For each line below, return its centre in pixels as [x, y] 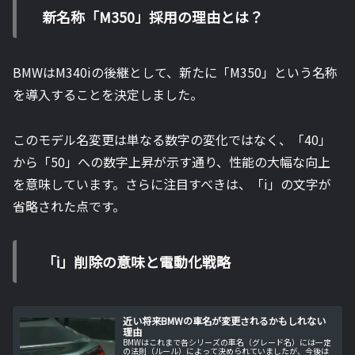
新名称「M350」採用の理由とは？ [153, 17]
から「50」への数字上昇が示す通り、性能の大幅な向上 [172, 161]
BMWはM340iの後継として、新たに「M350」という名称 [175, 73]
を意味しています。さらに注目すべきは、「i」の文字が [172, 183]
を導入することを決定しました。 [108, 95]
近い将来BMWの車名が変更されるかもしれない [225, 321]
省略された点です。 [69, 206]
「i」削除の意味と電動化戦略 [136, 261]
